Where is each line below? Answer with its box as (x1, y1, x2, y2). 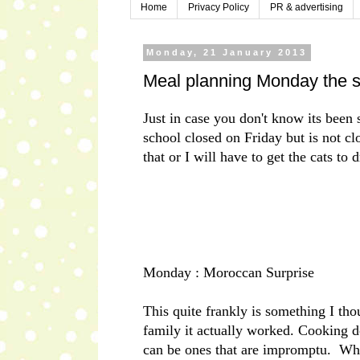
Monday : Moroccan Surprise (143, 264, 314, 281)
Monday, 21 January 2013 (146, 47, 308, 58)
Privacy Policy (188, 2, 249, 14)
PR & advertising (270, 2, 343, 14)
